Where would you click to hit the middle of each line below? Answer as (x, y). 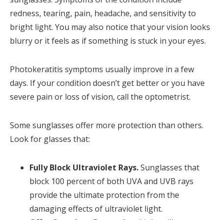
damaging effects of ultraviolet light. (96, 209)
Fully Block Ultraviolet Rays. (84, 168)
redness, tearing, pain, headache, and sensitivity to (103, 14)
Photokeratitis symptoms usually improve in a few (102, 69)
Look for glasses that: (50, 139)
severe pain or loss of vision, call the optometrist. (100, 97)
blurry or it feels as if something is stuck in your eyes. (108, 41)
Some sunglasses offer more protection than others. (107, 125)
